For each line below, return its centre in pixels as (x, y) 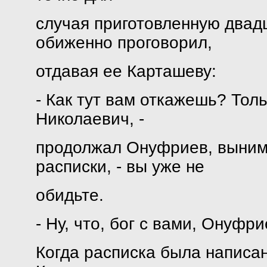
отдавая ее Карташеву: (126, 71)
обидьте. (69, 195)
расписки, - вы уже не (120, 167)
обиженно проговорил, (124, 43)
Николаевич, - (90, 119)
